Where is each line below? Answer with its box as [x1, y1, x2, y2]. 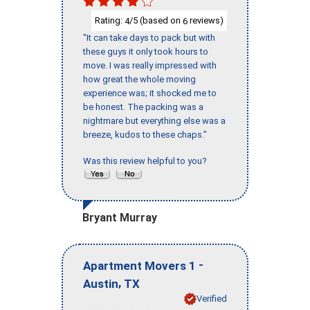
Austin [83, 276, 118, 291]
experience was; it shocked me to [83, 88, 217, 99]
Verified [197, 293, 227, 304]
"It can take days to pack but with [83, 33, 215, 44]
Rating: [95, 15, 125, 26]
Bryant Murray [82, 211, 157, 225]
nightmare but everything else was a [83, 116, 226, 127]
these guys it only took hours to [83, 46, 208, 57]
